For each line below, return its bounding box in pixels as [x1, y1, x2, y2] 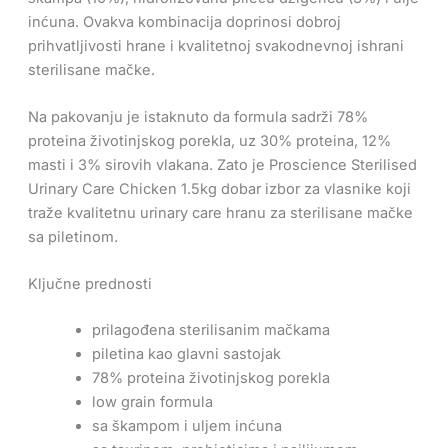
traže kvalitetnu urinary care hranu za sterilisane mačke [27, 203, 413, 222]
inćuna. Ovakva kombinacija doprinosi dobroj [27, 12, 341, 31]
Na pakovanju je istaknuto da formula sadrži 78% [27, 107, 368, 126]
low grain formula [91, 393, 213, 412]
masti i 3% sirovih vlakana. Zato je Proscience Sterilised [27, 155, 417, 174]
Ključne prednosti [27, 275, 152, 294]
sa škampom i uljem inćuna [91, 417, 282, 436]
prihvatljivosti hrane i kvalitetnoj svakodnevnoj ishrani [27, 36, 404, 55]
